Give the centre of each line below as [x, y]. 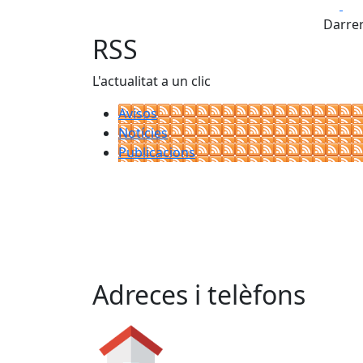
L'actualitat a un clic [152, 81]
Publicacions [157, 152]
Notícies [143, 132]
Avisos [138, 113]
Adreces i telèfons [199, 295]
